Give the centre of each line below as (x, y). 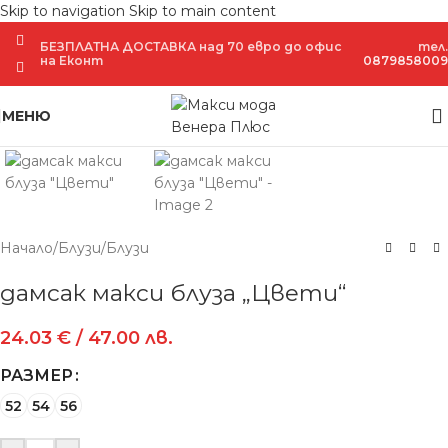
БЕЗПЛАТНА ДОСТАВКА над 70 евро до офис (191, 46)
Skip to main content (202, 11)
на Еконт (72, 60)
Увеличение (102, 112)
